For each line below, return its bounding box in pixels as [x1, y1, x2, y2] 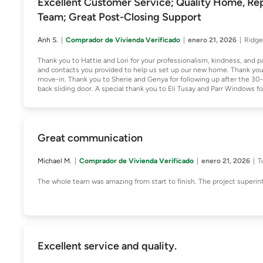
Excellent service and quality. [38, 240, 177, 252]
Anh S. [38, 36, 58, 44]
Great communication [38, 131, 143, 144]
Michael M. [38, 157, 72, 165]
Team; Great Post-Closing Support [38, 11, 201, 23]
